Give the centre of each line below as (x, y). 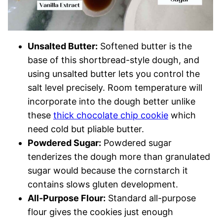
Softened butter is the (145, 46)
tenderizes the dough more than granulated (119, 157)
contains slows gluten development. (103, 184)
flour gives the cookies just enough (100, 212)
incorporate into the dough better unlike (111, 102)
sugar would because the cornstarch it (108, 171)
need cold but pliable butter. (86, 129)
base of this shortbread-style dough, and (113, 60)
